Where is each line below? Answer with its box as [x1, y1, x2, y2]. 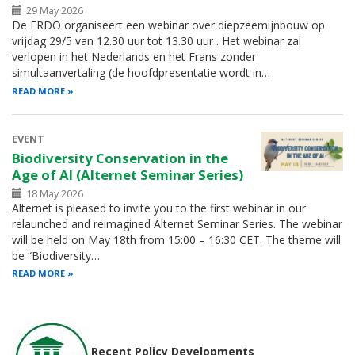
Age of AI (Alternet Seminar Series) [12, 165, 243, 184]
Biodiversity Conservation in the [12, 148, 228, 167]
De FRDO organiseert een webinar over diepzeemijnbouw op [12, 17, 325, 33]
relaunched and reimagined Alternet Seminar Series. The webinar [12, 216, 342, 232]
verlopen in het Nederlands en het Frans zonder [12, 49, 256, 65]
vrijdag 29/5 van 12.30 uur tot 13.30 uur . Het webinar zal [12, 33, 301, 49]
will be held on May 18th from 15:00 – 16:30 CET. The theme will [12, 232, 341, 248]
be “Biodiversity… [12, 248, 100, 264]
